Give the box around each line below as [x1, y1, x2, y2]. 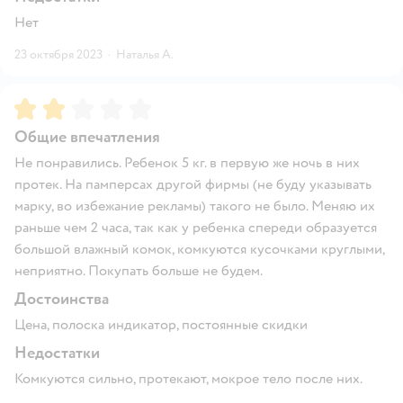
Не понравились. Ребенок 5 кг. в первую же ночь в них [14, 154, 360, 173]
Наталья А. [116, 47, 174, 63]
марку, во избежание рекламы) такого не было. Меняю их [14, 197, 375, 216]
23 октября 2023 [14, 47, 103, 63]
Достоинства [14, 289, 109, 310]
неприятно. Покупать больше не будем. [14, 262, 263, 281]
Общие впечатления [14, 127, 160, 148]
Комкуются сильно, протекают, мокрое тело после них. [14, 370, 363, 389]
